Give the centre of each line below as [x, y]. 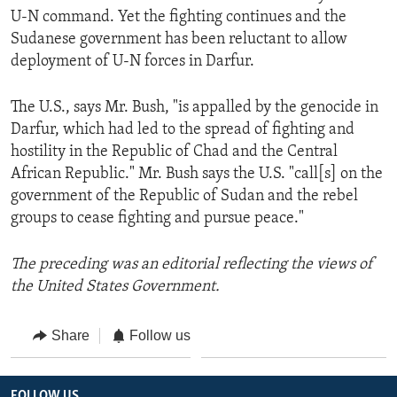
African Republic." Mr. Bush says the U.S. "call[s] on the [197, 174]
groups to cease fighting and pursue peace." [157, 218]
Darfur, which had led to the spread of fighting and [183, 129]
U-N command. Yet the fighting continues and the [179, 17]
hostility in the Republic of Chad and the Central [174, 152]
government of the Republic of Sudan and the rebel [184, 196]
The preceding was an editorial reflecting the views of [192, 264]
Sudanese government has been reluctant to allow [179, 39]
